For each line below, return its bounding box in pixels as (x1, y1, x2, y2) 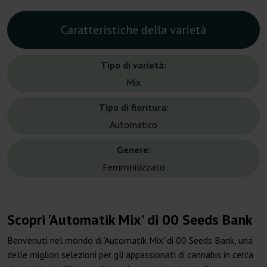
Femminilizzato (102, 161, 165, 173)
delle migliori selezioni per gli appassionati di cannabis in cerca (7, 249, 253, 261)
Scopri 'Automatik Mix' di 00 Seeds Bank (7, 210, 253, 229)
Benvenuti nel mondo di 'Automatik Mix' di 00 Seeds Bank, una (7, 234, 253, 247)
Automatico (110, 119, 157, 131)
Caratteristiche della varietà (61, 22, 206, 38)
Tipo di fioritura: (98, 101, 169, 114)
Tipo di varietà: (101, 59, 166, 72)
